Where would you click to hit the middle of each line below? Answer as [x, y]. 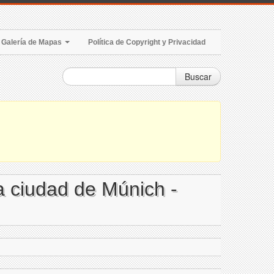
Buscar [198, 76]
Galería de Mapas [32, 42]
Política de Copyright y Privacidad [147, 42]
